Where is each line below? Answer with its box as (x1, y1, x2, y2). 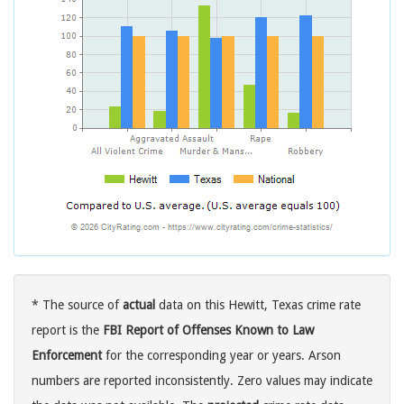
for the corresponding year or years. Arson (102, 348, 341, 363)
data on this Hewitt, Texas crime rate (155, 298, 361, 313)
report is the (32, 323, 103, 338)
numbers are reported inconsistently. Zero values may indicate (32, 373, 372, 389)
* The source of (32, 298, 123, 313)
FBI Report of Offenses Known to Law (103, 323, 314, 338)
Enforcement (32, 348, 102, 363)
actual (123, 298, 155, 313)
